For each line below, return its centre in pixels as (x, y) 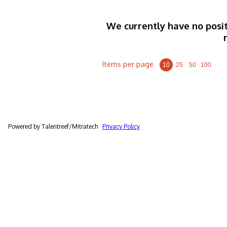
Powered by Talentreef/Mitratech (55, 126)
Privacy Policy (121, 126)
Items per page (128, 64)
